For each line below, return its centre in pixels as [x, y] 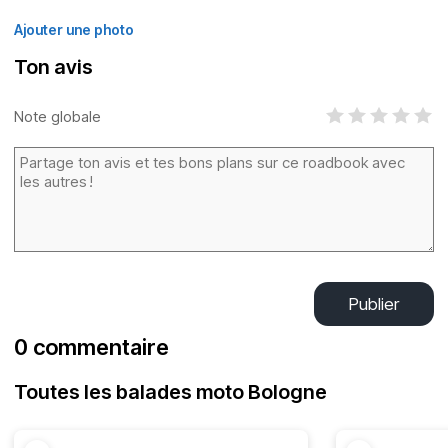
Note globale [57, 116]
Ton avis [53, 67]
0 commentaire [91, 347]
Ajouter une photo [74, 29]
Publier [374, 304]
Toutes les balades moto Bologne [170, 392]
